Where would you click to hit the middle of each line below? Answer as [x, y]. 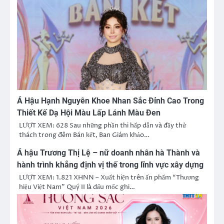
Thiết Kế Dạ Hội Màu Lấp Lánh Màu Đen [89, 112]
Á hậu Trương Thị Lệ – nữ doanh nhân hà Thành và [108, 152]
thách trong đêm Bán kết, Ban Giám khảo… [84, 135]
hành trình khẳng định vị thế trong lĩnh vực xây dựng [110, 164]
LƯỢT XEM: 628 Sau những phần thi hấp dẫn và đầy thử [102, 125]
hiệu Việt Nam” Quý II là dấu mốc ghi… [77, 187]
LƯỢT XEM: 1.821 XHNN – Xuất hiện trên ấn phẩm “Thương [109, 177]
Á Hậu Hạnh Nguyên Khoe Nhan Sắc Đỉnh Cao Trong [110, 100]
